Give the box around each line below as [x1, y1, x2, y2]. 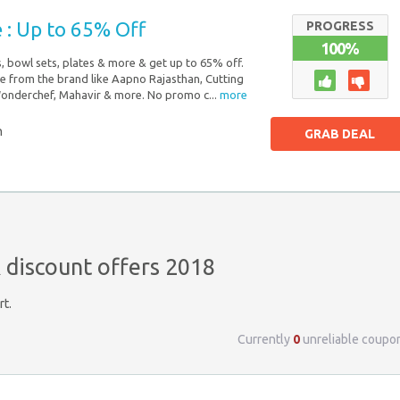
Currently [237, 331, 293, 346]
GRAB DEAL [304, 127, 376, 142]
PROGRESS [305, 19, 374, 34]
